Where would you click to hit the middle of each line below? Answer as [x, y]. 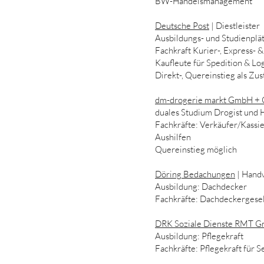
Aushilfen [173, 137]
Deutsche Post [182, 26]
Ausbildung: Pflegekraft [200, 236]
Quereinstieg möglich [196, 149]
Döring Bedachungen [195, 174]
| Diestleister [235, 26]
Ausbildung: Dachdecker [201, 187]
